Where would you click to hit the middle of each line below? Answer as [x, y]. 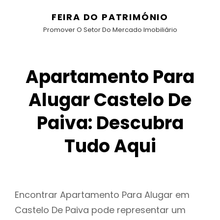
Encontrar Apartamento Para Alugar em [102, 195]
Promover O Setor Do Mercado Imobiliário [110, 30]
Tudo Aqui [110, 146]
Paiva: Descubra [110, 123]
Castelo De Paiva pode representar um [100, 210]
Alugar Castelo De [110, 100]
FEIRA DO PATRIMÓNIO [110, 17]
